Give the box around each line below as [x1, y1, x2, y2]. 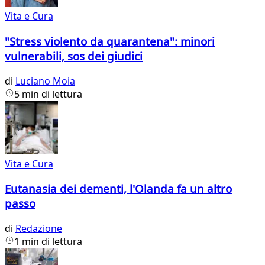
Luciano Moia [15, 74, 75, 88]
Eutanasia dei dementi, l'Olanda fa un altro [5, 181, 232, 196]
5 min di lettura [14, 87, 82, 101]
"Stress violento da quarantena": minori [5, 34, 215, 49]
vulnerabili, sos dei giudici [5, 49, 143, 64]
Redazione [15, 222, 62, 235]
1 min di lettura [14, 235, 82, 248]
